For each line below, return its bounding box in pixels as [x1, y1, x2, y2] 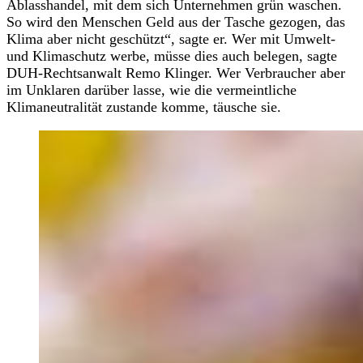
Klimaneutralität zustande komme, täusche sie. [6, 98, 281, 115]
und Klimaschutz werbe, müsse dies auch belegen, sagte [6, 47, 337, 64]
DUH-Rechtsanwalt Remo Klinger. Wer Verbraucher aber [6, 64, 345, 81]
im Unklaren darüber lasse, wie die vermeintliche [6, 81, 297, 98]
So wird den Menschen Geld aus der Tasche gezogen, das [6, 13, 345, 30]
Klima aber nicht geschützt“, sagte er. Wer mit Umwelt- [6, 30, 335, 47]
